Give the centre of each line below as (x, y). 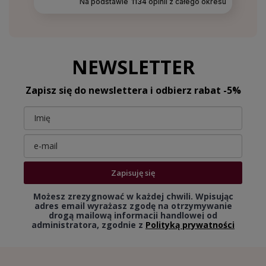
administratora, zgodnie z (88, 224)
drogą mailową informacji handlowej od (133, 215)
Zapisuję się (133, 172)
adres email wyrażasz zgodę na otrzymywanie (133, 205)
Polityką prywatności (190, 224)
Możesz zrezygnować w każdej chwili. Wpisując (133, 196)
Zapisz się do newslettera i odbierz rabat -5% (133, 90)
